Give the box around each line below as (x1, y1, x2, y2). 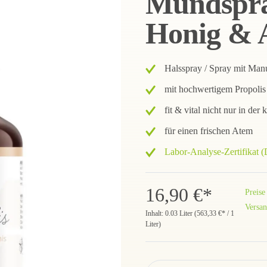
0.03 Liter (165, 209, 194, 218)
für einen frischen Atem (164, 126, 253, 136)
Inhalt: (145, 209, 165, 218)
